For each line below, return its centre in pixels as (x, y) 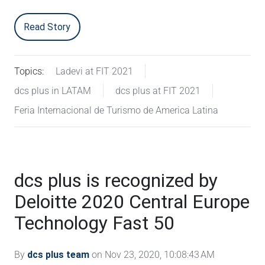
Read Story (47, 27)
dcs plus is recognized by (116, 180)
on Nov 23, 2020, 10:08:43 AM (152, 254)
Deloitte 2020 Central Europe (132, 201)
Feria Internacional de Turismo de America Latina (116, 111)
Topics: (29, 72)
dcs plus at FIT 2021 (158, 91)
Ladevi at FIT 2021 (94, 72)
